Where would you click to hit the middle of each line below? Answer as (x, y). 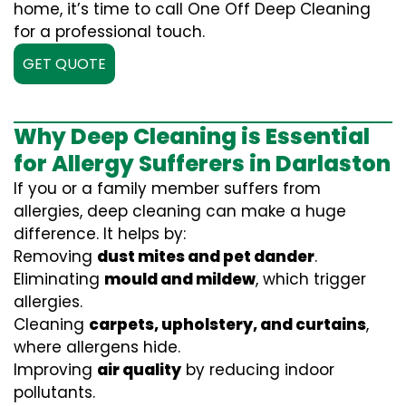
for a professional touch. (109, 32)
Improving (55, 370)
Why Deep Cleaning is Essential (192, 136)
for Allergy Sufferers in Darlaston (202, 164)
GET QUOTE (64, 64)
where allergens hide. (97, 347)
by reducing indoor (258, 370)
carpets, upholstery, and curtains (227, 324)
